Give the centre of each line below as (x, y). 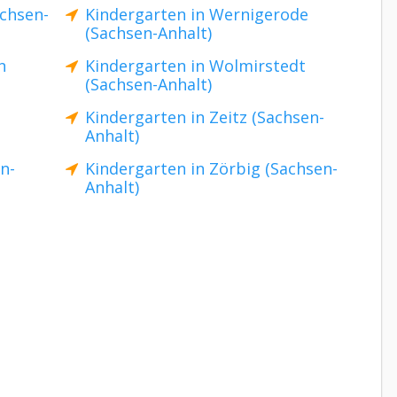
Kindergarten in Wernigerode (197, 14)
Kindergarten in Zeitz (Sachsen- (205, 117)
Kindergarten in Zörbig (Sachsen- (211, 168)
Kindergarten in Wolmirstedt (195, 66)
